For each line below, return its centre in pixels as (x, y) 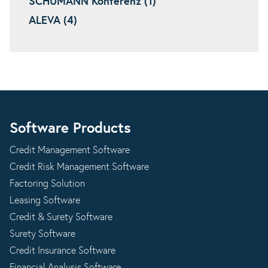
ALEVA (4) (53, 21)
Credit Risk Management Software (79, 167)
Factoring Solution (47, 184)
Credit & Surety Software (61, 217)
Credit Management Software (70, 150)
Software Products (70, 129)
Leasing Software (45, 200)
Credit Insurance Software (63, 251)
